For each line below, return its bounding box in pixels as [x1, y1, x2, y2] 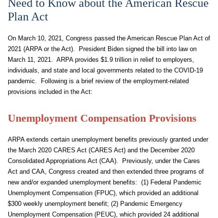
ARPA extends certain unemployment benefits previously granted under [8, 136, 208, 143]
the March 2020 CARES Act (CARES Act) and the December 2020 [8, 146, 195, 154]
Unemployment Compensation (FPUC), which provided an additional [8, 189, 199, 197]
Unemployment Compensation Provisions [8, 112, 197, 124]
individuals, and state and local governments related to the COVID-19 [8, 67, 203, 74]
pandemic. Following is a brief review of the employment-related [8, 77, 189, 85]
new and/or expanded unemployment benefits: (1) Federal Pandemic [8, 179, 201, 186]
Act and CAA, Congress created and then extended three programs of [8, 168, 204, 175]
